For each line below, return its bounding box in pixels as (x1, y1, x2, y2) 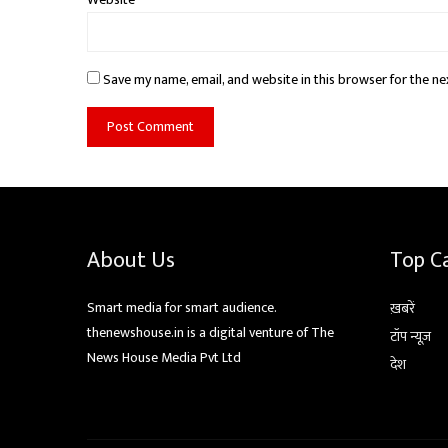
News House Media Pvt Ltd (87, 346, 241, 370)
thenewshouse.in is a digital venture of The (87, 321, 334, 345)
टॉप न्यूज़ (389, 325, 431, 349)
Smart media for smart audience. (87, 296, 276, 320)
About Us (87, 242, 175, 280)
